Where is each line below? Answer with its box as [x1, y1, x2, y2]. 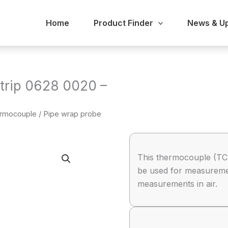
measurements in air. [137, 179, 217, 189]
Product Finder [93, 18, 153, 28]
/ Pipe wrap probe [37, 109, 101, 119]
